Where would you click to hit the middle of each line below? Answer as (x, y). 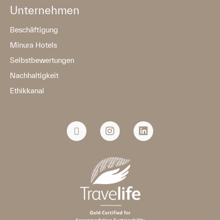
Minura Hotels (33, 45)
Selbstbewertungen (42, 60)
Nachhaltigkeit (34, 75)
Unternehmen (45, 10)
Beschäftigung (34, 29)
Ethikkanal (27, 90)
